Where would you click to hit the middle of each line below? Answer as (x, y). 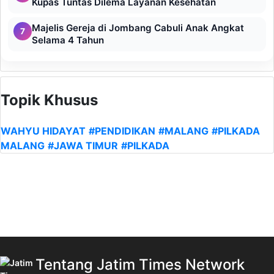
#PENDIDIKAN (122, 131)
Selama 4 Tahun (68, 40)
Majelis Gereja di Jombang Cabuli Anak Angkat (138, 28)
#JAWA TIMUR (83, 145)
